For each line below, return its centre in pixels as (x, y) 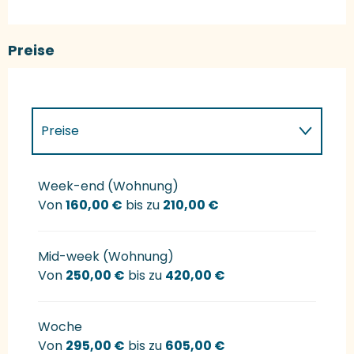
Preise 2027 (77, 179)
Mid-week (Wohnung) (106, 257)
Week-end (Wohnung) (108, 186)
